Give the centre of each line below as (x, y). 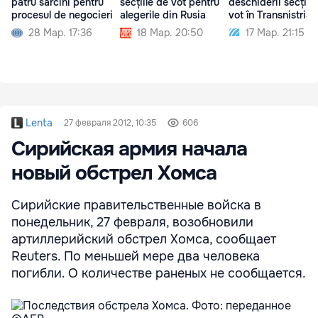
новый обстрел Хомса (114, 173)
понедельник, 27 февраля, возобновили (132, 222)
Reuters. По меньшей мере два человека (136, 256)
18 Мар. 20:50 (170, 33)
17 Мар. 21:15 (275, 33)
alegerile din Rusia (163, 15)
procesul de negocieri (62, 15)
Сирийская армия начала (129, 149)
